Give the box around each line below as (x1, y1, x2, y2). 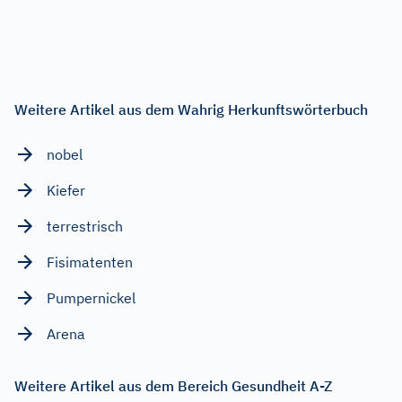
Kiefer (47, 180, 85, 199)
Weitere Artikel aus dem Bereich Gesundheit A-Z (14, 376, 332, 395)
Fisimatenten (47, 252, 133, 271)
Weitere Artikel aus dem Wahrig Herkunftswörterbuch (14, 100, 368, 118)
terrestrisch (47, 216, 123, 235)
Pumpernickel (47, 288, 135, 307)
